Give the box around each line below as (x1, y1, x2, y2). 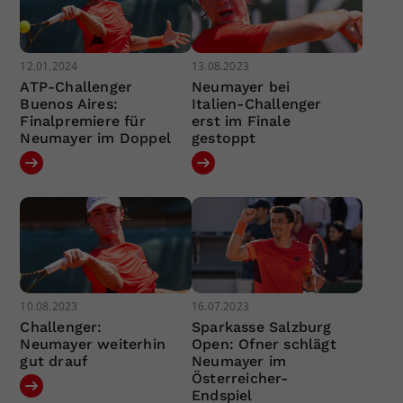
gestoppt (191, 129, 256, 147)
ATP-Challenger (20, 77, 133, 95)
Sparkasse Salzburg (191, 318, 332, 336)
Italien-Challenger (191, 94, 322, 112)
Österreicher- (191, 370, 289, 388)
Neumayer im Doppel (20, 129, 172, 147)
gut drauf (20, 353, 88, 371)
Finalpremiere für (20, 112, 146, 130)
